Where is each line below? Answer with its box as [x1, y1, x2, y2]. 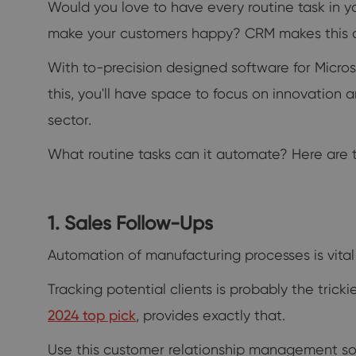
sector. [48, 110, 91, 128]
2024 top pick [48, 306, 136, 323]
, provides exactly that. [136, 306, 285, 323]
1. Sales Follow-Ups [48, 211, 213, 234]
